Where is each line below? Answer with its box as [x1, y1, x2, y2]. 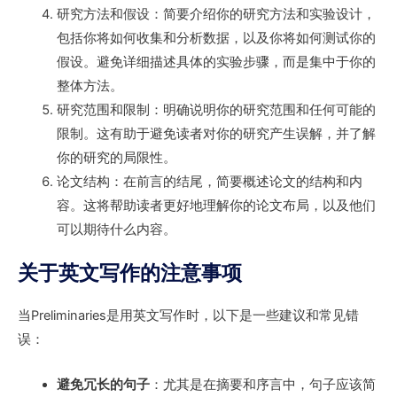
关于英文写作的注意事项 [18, 261, 242, 286]
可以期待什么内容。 [56, 221, 176, 237]
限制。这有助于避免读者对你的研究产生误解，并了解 [56, 125, 376, 142]
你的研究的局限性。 [56, 149, 176, 166]
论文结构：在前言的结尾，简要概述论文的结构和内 [56, 173, 362, 190]
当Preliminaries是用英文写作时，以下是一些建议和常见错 [18, 307, 359, 324]
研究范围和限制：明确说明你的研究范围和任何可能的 [56, 101, 376, 118]
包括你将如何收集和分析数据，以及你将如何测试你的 [56, 29, 376, 46]
